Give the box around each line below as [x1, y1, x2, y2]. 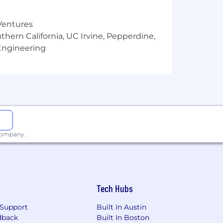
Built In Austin [97, 203, 147, 212]
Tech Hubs [97, 182, 133, 194]
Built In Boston [97, 213, 150, 222]
